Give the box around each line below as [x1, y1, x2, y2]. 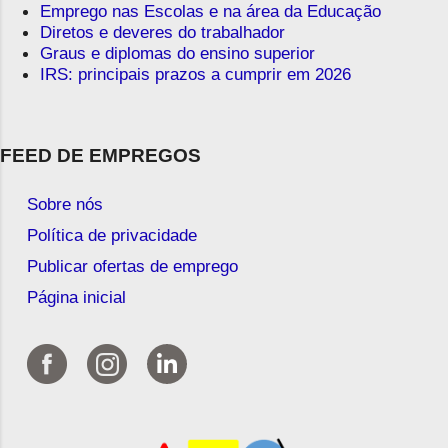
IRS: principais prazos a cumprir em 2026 [40, 64, 351, 85]
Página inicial [26, 286, 126, 307]
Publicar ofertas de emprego [26, 255, 238, 276]
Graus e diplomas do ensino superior [40, 43, 315, 64]
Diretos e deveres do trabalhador [40, 22, 285, 43]
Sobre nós [26, 193, 103, 214]
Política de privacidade [26, 224, 197, 245]
